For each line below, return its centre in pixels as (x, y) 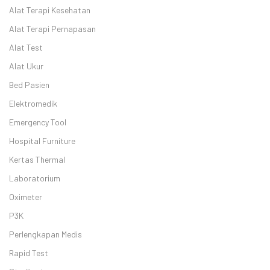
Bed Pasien (29, 85)
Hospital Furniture (42, 141)
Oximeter (26, 197)
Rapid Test (29, 253)
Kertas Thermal (37, 159)
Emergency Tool (38, 122)
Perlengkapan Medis (46, 234)
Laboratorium (35, 178)
